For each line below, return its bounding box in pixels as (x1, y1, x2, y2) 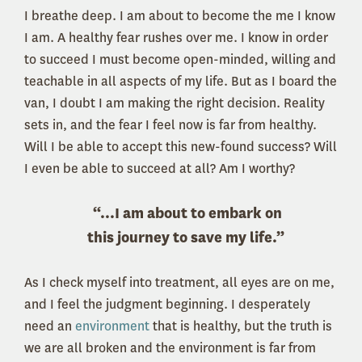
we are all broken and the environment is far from (24, 339, 316, 357)
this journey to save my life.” (87, 228, 287, 248)
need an (24, 318, 75, 335)
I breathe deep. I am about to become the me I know (24, 7, 335, 25)
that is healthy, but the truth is (149, 318, 332, 335)
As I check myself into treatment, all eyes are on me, (24, 274, 335, 292)
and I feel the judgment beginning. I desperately (24, 296, 310, 314)
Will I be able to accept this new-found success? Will (24, 138, 337, 156)
